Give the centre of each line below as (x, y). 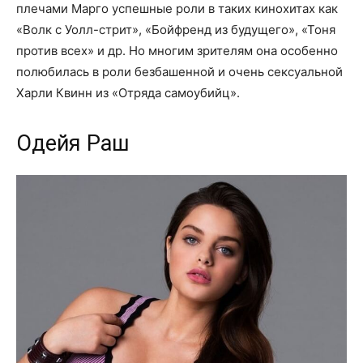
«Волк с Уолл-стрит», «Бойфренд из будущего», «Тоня (176, 29)
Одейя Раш (73, 143)
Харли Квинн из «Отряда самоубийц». (128, 92)
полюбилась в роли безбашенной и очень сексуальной (179, 71)
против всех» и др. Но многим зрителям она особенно (177, 50)
